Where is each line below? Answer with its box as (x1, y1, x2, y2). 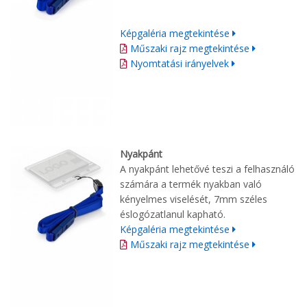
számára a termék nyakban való (120, 177, 262, 191)
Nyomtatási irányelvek (130, 56, 232, 70)
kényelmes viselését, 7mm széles (120, 192, 267, 206)
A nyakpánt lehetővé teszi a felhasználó (120, 162, 295, 175)
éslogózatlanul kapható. (120, 207, 228, 221)
